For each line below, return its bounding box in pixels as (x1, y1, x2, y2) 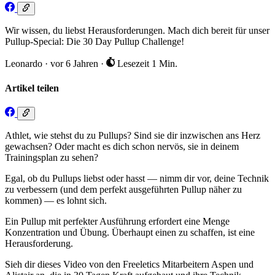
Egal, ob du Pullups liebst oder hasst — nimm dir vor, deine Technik (5, 173, 269, 184)
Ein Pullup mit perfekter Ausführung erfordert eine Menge (5, 216, 230, 227)
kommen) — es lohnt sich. (5, 195, 107, 206)
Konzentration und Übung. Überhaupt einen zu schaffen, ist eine (5, 227, 255, 238)
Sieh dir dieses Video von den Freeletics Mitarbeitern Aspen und (5, 259, 254, 270)
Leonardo (5, 58, 42, 69)
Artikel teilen (5, 82, 59, 93)
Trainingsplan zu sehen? (5, 152, 98, 163)
